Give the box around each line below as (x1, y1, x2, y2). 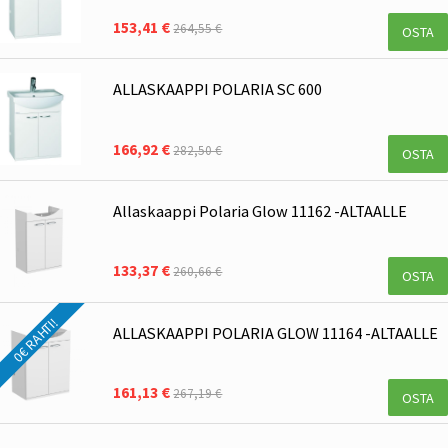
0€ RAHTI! (9, 314, 61, 366)
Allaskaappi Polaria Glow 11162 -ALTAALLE (113, 200, 408, 221)
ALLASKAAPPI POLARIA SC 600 (113, 78, 323, 99)
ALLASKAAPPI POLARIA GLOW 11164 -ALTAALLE (113, 322, 439, 343)
